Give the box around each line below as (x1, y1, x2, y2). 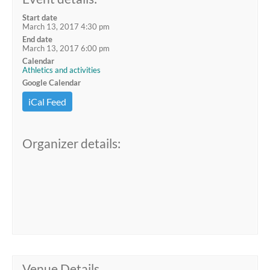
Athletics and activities (22, 65, 101, 75)
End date (22, 34, 52, 44)
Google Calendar (22, 78, 81, 87)
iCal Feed (28, 96, 66, 107)
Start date (22, 13, 57, 22)
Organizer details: (22, 136, 121, 151)
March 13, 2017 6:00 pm (22, 43, 110, 53)
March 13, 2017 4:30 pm (22, 22, 110, 31)
